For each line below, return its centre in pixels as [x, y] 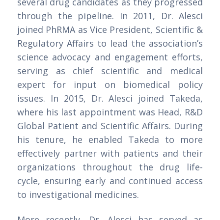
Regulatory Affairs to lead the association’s [110, 43]
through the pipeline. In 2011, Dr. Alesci [110, 16]
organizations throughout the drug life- [110, 167]
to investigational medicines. [78, 195]
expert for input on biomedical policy [110, 85]
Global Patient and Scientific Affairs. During [110, 126]
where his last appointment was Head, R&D [110, 112]
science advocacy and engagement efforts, [110, 57]
